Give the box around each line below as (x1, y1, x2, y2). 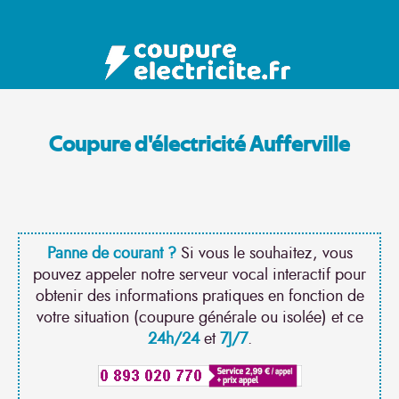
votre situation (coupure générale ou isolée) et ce (36, 306, 363, 330)
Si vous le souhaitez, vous (175, 242, 353, 265)
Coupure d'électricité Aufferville (49, 134, 350, 157)
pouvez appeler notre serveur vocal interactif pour (33, 264, 366, 287)
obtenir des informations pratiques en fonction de (35, 285, 364, 308)
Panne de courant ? (46, 242, 176, 265)
